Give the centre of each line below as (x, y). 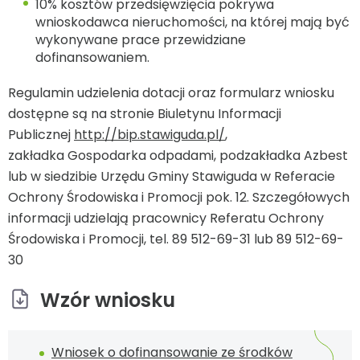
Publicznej (41, 135)
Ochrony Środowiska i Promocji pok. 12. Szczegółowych (179, 198)
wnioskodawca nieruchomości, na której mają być (192, 22)
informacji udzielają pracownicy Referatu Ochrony (166, 219)
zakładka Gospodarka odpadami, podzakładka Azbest (178, 156)
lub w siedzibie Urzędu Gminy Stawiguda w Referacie (172, 177)
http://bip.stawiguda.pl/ (149, 135)
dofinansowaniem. (92, 58)
